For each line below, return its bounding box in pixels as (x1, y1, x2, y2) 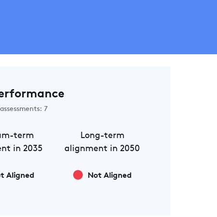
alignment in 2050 (64, 144, 140, 154)
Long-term (80, 131, 124, 140)
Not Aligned (87, 172, 132, 180)
